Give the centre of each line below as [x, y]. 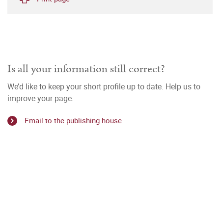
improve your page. [41, 98]
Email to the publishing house [73, 121]
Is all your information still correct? [86, 69]
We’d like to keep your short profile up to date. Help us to [104, 86]
